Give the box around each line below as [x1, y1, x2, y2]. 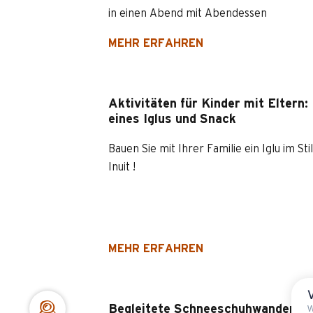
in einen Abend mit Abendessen [108, 8, 267, 20]
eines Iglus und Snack [108, 113, 236, 126]
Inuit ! [108, 161, 136, 173]
